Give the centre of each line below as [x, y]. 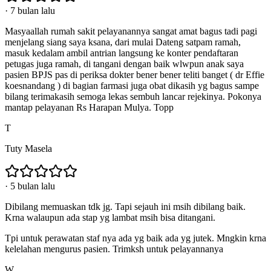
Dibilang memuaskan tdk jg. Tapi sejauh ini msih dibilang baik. [125, 207]
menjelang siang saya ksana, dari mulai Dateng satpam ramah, [123, 42]
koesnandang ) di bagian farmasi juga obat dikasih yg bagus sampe [132, 86]
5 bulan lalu [33, 186]
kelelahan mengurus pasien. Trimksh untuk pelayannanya [114, 249]
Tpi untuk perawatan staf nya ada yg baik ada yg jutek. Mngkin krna [135, 238]
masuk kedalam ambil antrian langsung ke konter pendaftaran [122, 53]
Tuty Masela [28, 149]
